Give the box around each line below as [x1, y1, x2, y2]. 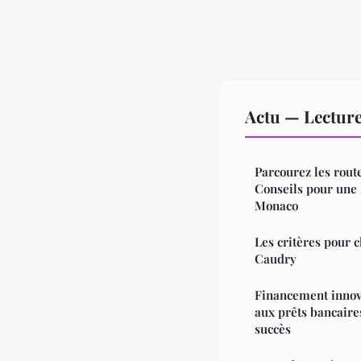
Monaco [255, 197, 298, 214]
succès [255, 320, 291, 337]
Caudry [255, 250, 297, 267]
